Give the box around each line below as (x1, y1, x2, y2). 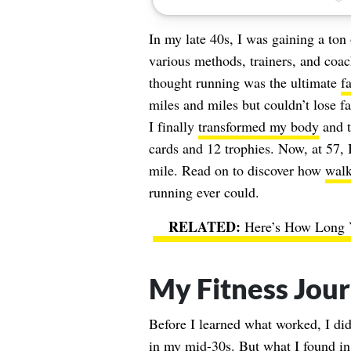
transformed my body (197, 117, 319, 136)
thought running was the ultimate (148, 73, 341, 92)
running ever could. (148, 183, 259, 201)
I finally (148, 117, 198, 136)
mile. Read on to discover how (148, 161, 325, 179)
